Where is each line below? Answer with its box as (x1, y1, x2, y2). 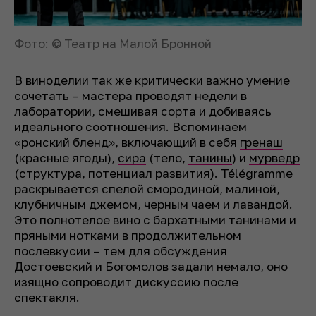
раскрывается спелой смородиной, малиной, (14, 181, 280, 196)
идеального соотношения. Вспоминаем (14, 119, 247, 134)
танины (188, 150, 232, 165)
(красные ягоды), (14, 150, 118, 165)
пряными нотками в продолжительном (14, 227, 241, 243)
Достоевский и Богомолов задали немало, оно (14, 258, 288, 274)
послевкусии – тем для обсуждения (14, 243, 227, 258)
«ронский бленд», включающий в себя (14, 134, 240, 150)
